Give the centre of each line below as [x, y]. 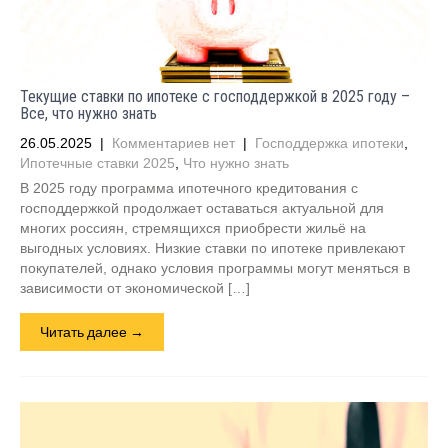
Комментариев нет [173, 143]
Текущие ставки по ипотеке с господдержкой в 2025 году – [215, 96]
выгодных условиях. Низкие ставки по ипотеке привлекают [212, 248]
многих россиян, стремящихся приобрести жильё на [193, 228]
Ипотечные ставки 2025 [97, 163]
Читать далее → [92, 331]
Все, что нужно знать [88, 113]
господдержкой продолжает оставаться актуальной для [202, 208]
